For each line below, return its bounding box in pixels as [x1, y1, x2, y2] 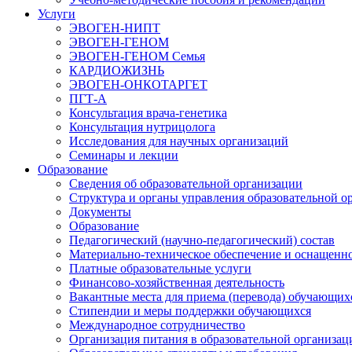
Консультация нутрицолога [69, 120, 215, 134]
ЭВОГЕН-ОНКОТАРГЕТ [69, 78, 207, 91]
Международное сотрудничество [69, 318, 245, 332]
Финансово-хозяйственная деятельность [69, 276, 284, 289]
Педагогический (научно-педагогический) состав [69, 233, 335, 247]
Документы [69, 205, 131, 218]
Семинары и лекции [69, 148, 178, 162]
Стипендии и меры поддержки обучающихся [69, 304, 311, 317]
